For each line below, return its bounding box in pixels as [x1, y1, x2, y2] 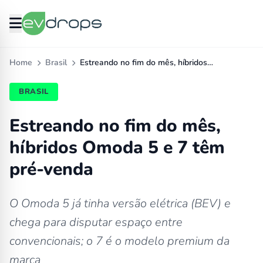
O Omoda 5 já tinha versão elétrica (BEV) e [9, 195, 231, 211]
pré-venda [9, 157, 93, 181]
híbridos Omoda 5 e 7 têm [9, 136, 225, 160]
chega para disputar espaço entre [9, 214, 183, 230]
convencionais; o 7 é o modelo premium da [9, 233, 230, 249]
